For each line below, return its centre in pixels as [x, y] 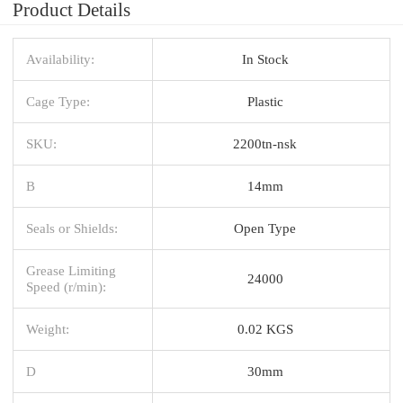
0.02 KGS [265, 328]
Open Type [265, 228]
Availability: [60, 58]
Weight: [48, 328]
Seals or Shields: [72, 228]
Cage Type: [58, 101]
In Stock [265, 58]
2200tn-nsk [265, 143]
